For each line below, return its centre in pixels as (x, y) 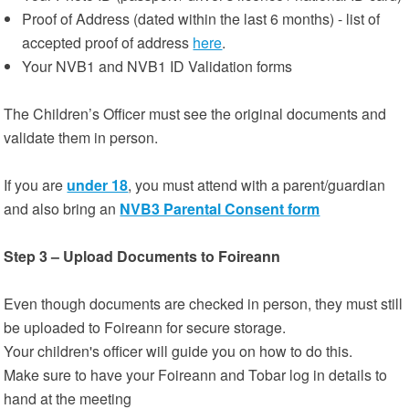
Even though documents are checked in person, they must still (204, 304)
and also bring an (62, 209)
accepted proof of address (108, 42)
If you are (36, 185)
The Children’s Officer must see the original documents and (195, 114)
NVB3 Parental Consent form (220, 209)
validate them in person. (81, 137)
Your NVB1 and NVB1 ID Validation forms (157, 66)
